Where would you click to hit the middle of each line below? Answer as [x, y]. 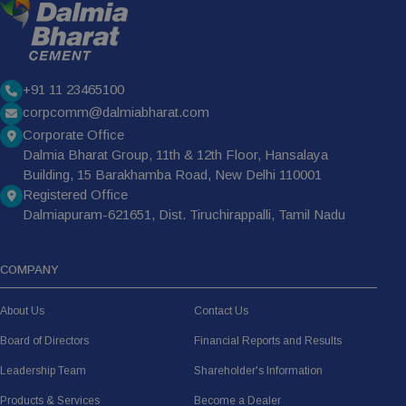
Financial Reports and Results [268, 341]
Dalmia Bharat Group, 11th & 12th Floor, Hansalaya [175, 155]
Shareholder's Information [258, 371]
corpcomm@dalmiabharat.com [116, 112]
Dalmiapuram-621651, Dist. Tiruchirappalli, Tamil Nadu [184, 215]
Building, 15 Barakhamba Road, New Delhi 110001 [172, 175]
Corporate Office [73, 135]
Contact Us [221, 311]
